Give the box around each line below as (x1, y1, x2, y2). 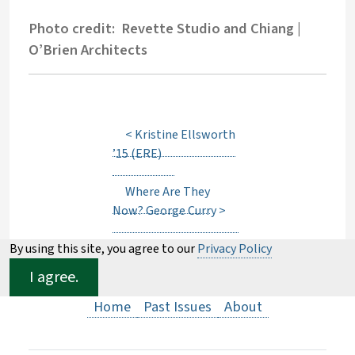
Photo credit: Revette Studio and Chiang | (29, 18, 301, 39)
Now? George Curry (113, 202, 216, 219)
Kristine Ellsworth (135, 126, 235, 143)
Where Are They (125, 183, 210, 200)
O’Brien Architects (29, 40, 147, 60)
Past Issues (143, 296, 212, 317)
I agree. (29, 266, 78, 288)
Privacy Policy (197, 240, 272, 258)
